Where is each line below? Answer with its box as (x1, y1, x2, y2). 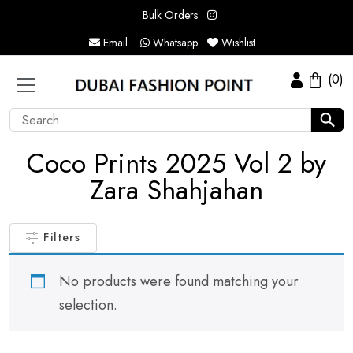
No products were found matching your (59, 271, 299, 292)
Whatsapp (149, 35, 198, 50)
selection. (59, 295, 117, 316)
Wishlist (221, 35, 255, 50)
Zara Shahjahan (90, 171, 263, 210)
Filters (43, 229, 81, 245)
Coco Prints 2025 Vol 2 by (27, 144, 326, 183)
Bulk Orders (143, 7, 198, 23)
